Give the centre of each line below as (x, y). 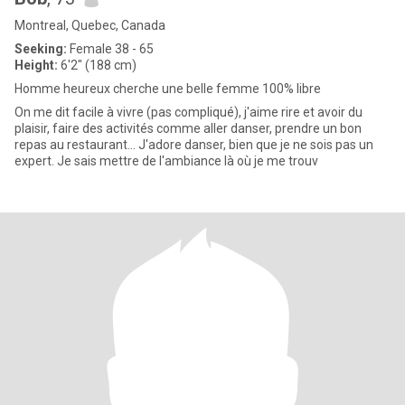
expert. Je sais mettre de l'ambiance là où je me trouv (166, 161)
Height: (36, 65)
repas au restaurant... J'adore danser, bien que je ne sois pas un (194, 145)
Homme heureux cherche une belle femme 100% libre (168, 89)
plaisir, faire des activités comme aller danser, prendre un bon (188, 128)
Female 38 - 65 (110, 49)
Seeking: (41, 49)
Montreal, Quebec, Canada (90, 25)
